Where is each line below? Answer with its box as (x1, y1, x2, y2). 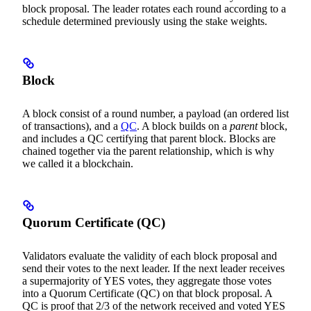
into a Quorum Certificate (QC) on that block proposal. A (22, 287, 272, 299)
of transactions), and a (22, 119, 121, 132)
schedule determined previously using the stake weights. (22, 15, 267, 27)
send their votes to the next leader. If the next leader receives (22, 262, 285, 274)
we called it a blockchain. (22, 157, 133, 169)
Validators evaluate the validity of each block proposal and (22, 249, 277, 262)
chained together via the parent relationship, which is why (22, 144, 274, 157)
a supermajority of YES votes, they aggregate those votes (22, 274, 271, 287)
